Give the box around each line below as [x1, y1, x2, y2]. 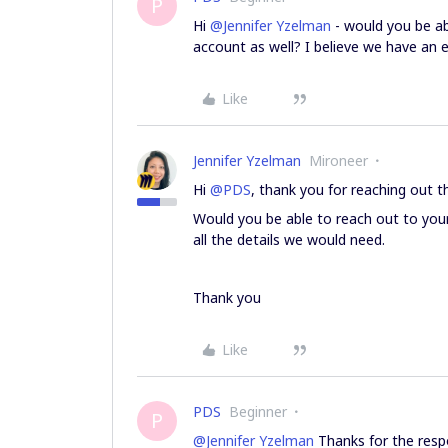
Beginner [229, 402, 287, 421]
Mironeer [309, 151, 368, 170]
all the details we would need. [193, 230, 385, 249]
